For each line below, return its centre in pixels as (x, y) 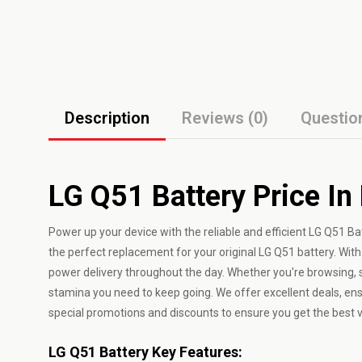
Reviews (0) (225, 118)
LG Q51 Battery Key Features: (145, 352)
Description (107, 118)
